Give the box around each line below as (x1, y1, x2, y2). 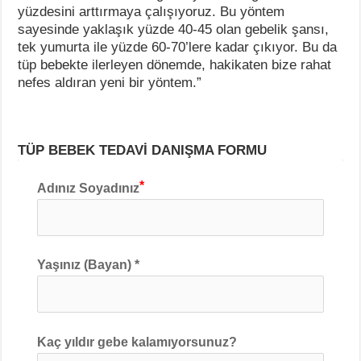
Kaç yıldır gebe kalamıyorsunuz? (37, 334, 238, 349)
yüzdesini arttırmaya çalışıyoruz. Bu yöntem (18, 3, 285, 19)
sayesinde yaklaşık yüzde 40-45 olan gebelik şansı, (18, 21, 330, 37)
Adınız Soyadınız (37, 180, 140, 195)
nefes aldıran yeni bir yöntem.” (18, 74, 202, 90)
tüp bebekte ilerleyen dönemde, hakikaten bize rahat (18, 56, 332, 73)
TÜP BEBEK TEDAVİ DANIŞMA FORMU (18, 142, 268, 158)
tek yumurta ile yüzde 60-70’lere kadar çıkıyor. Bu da (18, 39, 338, 55)
